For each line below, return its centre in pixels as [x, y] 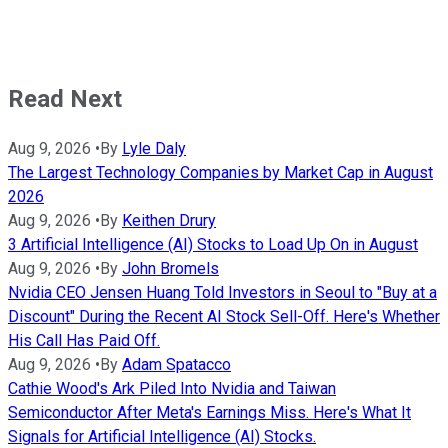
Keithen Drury [169, 220]
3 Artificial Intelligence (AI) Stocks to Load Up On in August [213, 244]
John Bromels [170, 268]
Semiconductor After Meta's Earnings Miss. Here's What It [209, 412]
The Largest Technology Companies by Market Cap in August [220, 172]
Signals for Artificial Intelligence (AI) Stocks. [162, 436]
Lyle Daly [154, 148]
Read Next [65, 99]
